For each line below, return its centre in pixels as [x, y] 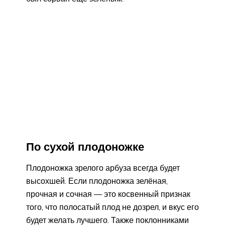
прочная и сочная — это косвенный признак [108, 194]
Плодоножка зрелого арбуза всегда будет [103, 168]
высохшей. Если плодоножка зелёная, [97, 181]
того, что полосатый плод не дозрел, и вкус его [113, 207]
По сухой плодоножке [85, 146]
